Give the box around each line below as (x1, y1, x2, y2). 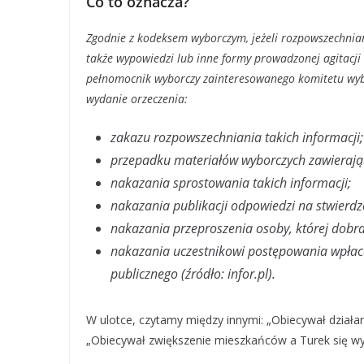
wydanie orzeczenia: (86, 91, 188, 106)
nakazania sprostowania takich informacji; (110, 174, 351, 192)
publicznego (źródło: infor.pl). (110, 265, 275, 283)
